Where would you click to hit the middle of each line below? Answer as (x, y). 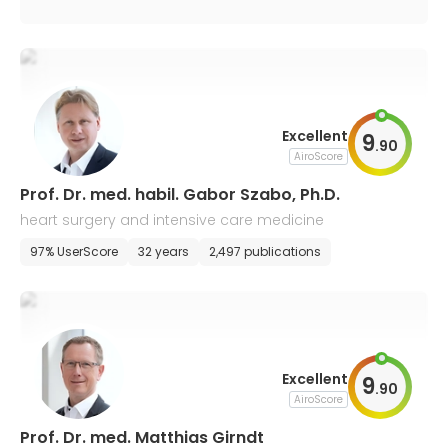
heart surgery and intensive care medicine (172, 220)
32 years (163, 251)
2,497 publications (265, 251)
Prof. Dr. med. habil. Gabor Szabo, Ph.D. (180, 194)
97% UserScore (74, 251)
